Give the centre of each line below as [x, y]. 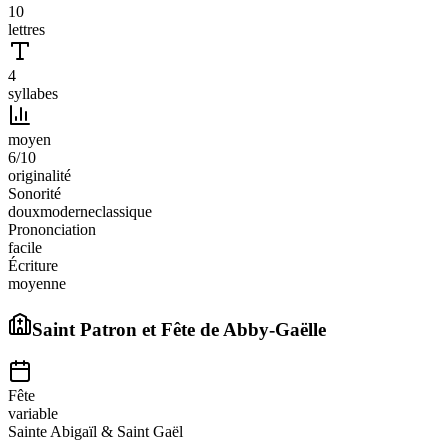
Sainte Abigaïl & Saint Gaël [95, 432]
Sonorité [34, 193]
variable [33, 414]
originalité [39, 175]
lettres [26, 29]
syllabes [33, 93]
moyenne [37, 283]
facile [25, 247]
